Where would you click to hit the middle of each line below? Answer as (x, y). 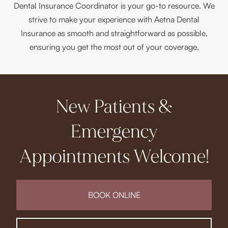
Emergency (114, 132)
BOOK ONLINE (114, 195)
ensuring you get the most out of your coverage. (114, 47)
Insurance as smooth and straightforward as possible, (114, 33)
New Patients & (114, 107)
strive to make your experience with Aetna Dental (114, 20)
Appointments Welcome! (114, 157)
